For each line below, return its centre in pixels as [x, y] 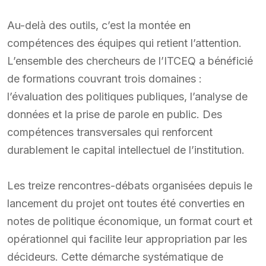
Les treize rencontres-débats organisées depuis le [130, 185]
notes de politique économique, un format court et [130, 221]
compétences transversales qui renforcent [110, 132]
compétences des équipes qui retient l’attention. [124, 43]
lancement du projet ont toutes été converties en [126, 203]
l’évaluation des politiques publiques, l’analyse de [127, 96]
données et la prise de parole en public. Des [115, 114]
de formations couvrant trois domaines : [104, 78]
